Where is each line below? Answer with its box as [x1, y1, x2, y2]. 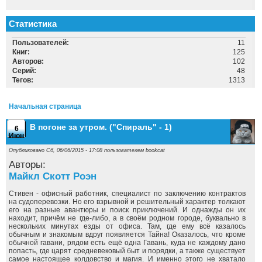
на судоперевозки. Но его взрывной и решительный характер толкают [9, 198, 246, 206]
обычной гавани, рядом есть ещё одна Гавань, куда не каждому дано [9, 239, 246, 247]
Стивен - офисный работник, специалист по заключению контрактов [9, 189, 246, 198]
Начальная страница [9, 102, 81, 111]
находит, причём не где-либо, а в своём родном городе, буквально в [9, 214, 246, 222]
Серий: [12, 67, 36, 75]
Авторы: [9, 159, 49, 170]
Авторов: [12, 57, 44, 65]
